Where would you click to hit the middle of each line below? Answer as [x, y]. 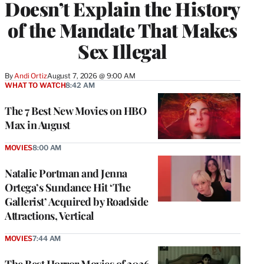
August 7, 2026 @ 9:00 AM [91, 75]
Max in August [38, 125]
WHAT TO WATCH [35, 85]
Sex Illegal [123, 51]
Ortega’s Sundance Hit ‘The [67, 187]
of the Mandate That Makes [123, 29]
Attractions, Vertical [49, 215]
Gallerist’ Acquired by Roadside [77, 201]
